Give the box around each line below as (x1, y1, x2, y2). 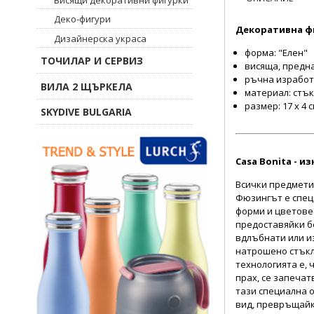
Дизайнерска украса (54, 32, 146, 45)
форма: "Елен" (245, 46, 308, 59)
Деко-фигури (54, 13, 111, 26)
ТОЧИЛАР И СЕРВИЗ (40, 53, 143, 67)
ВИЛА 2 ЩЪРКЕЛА (40, 79, 132, 93)
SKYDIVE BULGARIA (40, 105, 132, 119)
